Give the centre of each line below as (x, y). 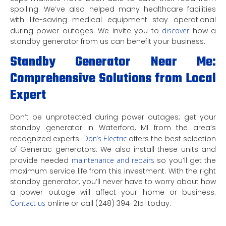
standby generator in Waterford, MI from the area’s (113, 127)
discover (174, 30)
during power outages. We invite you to (84, 31)
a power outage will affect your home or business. (113, 192)
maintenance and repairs (113, 160)
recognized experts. (47, 138)
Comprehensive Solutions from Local (113, 78)
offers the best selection (171, 138)
